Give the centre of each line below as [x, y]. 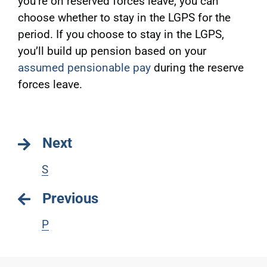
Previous [70, 198]
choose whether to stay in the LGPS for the [124, 18]
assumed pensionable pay [84, 68]
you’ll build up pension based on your [112, 51]
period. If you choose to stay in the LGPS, [121, 35]
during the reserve [197, 68]
